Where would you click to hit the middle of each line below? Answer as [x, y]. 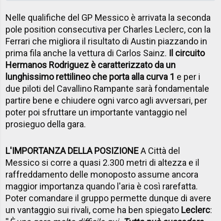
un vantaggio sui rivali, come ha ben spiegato [93, 210]
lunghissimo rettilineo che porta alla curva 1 [90, 77]
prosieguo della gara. [46, 124]
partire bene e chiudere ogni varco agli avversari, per [107, 101]
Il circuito [187, 53]
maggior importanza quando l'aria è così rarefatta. [102, 186]
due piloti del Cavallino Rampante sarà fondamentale [108, 89]
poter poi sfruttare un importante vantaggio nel [96, 112]
